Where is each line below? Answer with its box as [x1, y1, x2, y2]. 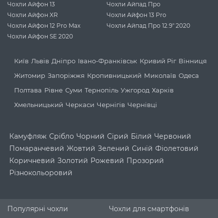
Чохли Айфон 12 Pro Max [7, 22, 80, 30]
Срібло [49, 132, 74, 141]
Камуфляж [9, 132, 47, 141]
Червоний [154, 132, 191, 141]
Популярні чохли [7, 204, 68, 213]
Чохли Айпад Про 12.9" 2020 [107, 22, 190, 30]
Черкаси [66, 100, 94, 109]
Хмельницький [14, 100, 63, 109]
